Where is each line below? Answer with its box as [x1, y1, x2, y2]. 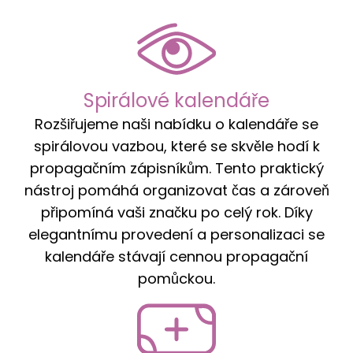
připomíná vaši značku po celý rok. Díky [40, 202, 313, 222]
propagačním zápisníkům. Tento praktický [29, 158, 324, 178]
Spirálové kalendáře [84, 87, 269, 113]
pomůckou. [138, 268, 215, 288]
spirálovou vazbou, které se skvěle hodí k [33, 136, 320, 156]
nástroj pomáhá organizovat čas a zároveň [24, 180, 329, 200]
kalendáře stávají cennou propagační [45, 246, 308, 266]
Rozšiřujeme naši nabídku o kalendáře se [35, 113, 318, 134]
